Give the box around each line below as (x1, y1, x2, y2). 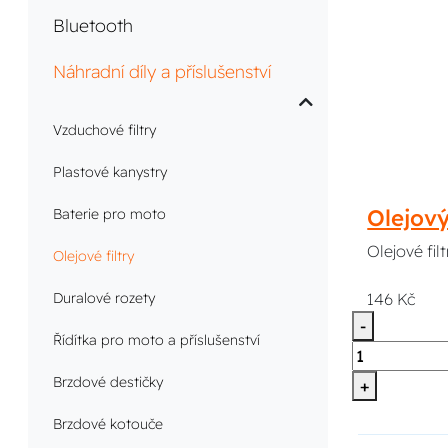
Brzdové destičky (53, 373, 164, 392)
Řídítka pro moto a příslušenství (53, 331, 261, 350)
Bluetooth (53, 14, 134, 37)
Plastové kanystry (53, 163, 168, 182)
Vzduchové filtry (53, 121, 157, 140)
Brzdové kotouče (53, 415, 164, 434)
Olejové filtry (53, 247, 135, 266)
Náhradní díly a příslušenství (53, 60, 272, 83)
